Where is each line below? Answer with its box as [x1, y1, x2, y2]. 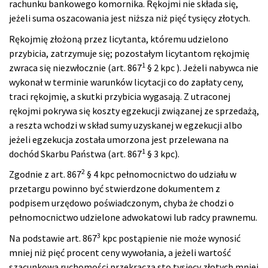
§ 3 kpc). [145, 147, 179, 160]
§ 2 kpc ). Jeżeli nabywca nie [145, 61, 258, 74]
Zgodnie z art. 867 [9, 168, 81, 181]
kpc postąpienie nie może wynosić [100, 232, 240, 244]
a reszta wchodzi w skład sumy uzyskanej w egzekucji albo [9, 118, 242, 131]
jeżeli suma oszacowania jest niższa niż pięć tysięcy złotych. [9, 12, 250, 25]
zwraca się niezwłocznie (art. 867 [9, 61, 142, 74]
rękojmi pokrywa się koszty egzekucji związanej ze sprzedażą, [9, 104, 259, 117]
